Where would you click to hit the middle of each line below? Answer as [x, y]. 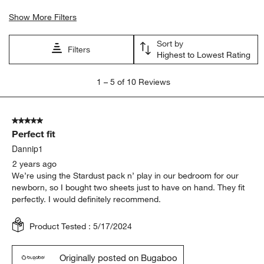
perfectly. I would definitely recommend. [87, 199]
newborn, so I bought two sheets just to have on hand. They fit [128, 187]
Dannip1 [28, 148]
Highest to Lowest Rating [203, 55]
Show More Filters [43, 17]
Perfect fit [34, 133]
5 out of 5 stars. [41, 121]
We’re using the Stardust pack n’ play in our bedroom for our [126, 175]
